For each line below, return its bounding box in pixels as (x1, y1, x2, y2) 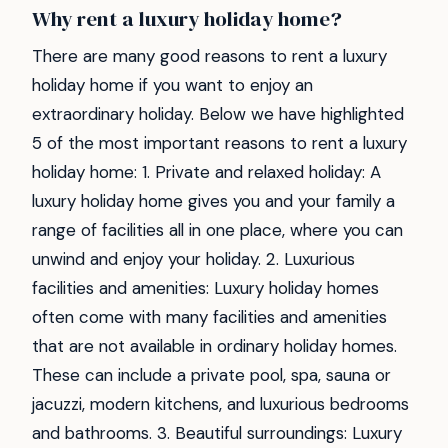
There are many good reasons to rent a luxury (32, 44, 387, 67)
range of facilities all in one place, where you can (32, 218, 403, 241)
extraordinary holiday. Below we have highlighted (32, 102, 404, 125)
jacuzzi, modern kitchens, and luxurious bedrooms (32, 392, 409, 415)
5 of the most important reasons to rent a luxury (32, 131, 407, 154)
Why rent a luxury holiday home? (32, 4, 342, 34)
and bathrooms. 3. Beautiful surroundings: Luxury (32, 421, 402, 444)
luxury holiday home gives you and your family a (32, 189, 395, 212)
